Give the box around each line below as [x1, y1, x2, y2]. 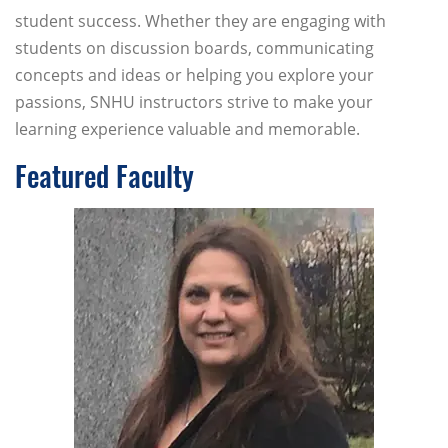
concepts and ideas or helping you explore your [15, 64, 374, 87]
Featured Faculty [15, 155, 194, 197]
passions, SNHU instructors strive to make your [15, 91, 373, 114]
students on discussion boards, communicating [15, 37, 374, 60]
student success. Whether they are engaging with [15, 10, 386, 33]
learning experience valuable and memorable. [15, 118, 360, 141]
